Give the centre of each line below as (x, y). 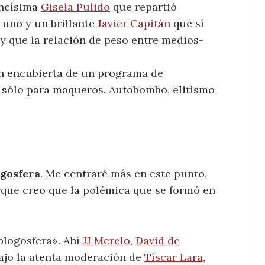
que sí (187, 24)
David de (158, 240)
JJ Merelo (106, 240)
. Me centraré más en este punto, (124, 173)
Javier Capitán (134, 24)
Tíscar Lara (174, 257)
